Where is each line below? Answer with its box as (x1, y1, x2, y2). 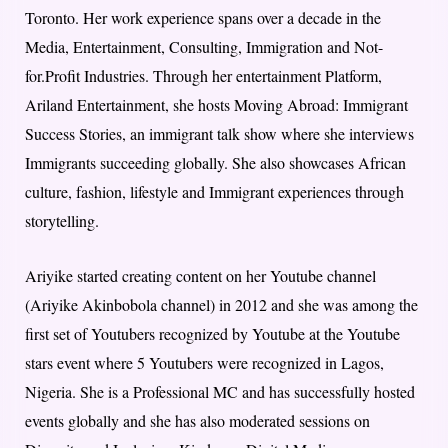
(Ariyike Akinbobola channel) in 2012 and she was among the (25, 294, 418, 316)
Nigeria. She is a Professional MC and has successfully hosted (25, 381, 415, 403)
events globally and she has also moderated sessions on (25, 410, 370, 432)
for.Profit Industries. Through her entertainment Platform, (25, 65, 382, 87)
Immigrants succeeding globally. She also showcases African (25, 152, 406, 174)
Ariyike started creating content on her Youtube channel (25, 265, 376, 287)
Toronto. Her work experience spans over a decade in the (25, 7, 381, 29)
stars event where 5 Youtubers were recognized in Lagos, (25, 352, 384, 374)
